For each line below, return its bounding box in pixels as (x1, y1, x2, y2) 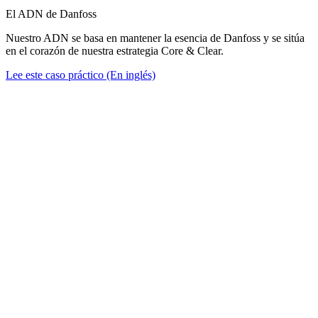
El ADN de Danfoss (6, 7, 97, 20)
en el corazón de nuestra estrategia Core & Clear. (6, 44, 224, 57)
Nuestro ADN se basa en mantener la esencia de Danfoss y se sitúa (6, 31, 305, 44)
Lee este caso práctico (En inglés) (6, 68, 155, 81)
